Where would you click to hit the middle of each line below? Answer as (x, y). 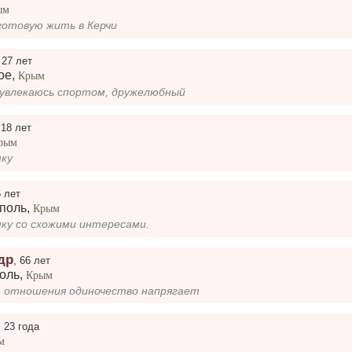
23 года (22, 326)
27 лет (17, 61)
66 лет (35, 260)
